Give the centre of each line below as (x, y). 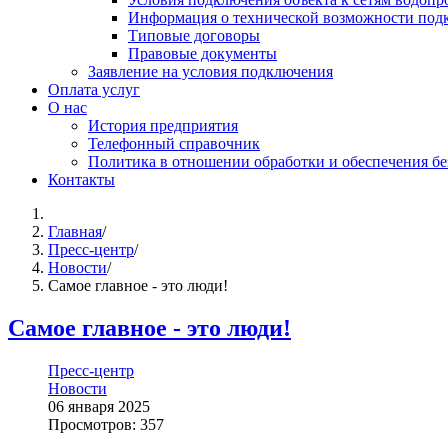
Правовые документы (202, 53)
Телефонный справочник (174, 143)
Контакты (81, 179)
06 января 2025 (99, 406)
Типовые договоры (194, 35)
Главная (75, 231)
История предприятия (163, 125)
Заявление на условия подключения (210, 71)
